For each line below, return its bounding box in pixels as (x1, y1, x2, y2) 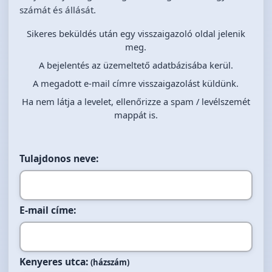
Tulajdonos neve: (19, 151, 99, 165)
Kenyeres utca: (19, 254, 91, 268)
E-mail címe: (19, 203, 76, 217)
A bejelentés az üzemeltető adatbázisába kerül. (38, 59, 233, 71)
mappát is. (114, 109, 158, 121)
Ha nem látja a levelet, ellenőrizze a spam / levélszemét (21, 95, 250, 107)
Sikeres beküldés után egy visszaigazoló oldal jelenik (26, 27, 245, 39)
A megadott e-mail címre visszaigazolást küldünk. (33, 77, 239, 89)
